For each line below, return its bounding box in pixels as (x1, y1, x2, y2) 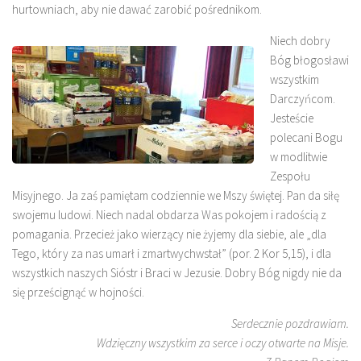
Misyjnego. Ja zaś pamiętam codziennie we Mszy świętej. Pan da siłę (12, 187, 339, 203)
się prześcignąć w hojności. (12, 284, 144, 300)
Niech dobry (270, 32, 330, 48)
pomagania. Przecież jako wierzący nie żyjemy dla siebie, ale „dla (12, 226, 326, 242)
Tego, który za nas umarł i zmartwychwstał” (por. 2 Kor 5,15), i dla (12, 245, 331, 261)
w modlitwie (270, 148, 327, 164)
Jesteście (270, 110, 313, 126)
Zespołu (270, 168, 310, 184)
